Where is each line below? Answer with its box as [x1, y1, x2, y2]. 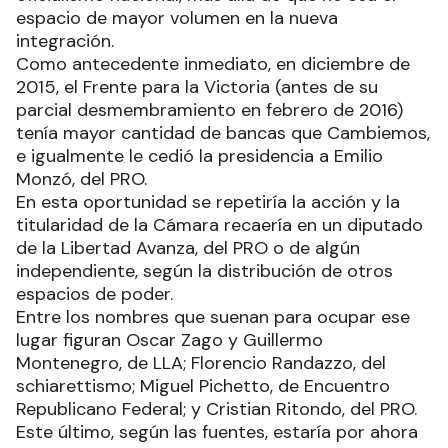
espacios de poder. [16, 281, 173, 306]
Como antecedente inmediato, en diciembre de [16, 51, 410, 76]
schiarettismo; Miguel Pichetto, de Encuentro [16, 373, 390, 398]
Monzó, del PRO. [16, 166, 147, 191]
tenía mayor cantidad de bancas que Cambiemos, [16, 120, 430, 145]
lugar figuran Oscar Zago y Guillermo [16, 327, 323, 352]
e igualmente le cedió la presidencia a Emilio [16, 143, 383, 168]
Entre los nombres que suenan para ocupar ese [16, 304, 410, 329]
